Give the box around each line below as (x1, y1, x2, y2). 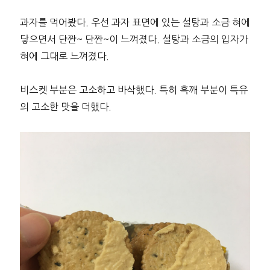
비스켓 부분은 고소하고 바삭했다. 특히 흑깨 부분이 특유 (19, 85, 248, 95)
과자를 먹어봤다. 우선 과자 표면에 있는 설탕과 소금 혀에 (19, 17, 250, 28)
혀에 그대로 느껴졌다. (19, 51, 109, 61)
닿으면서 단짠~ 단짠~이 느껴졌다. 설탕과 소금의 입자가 (19, 34, 248, 45)
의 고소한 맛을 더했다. (19, 102, 111, 112)
